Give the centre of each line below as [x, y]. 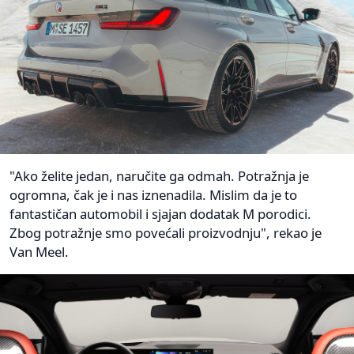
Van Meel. [39, 252]
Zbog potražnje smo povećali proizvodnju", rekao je [166, 233]
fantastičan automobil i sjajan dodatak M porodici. [160, 214]
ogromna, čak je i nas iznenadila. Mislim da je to [153, 195]
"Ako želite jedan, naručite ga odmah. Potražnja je [159, 176]
